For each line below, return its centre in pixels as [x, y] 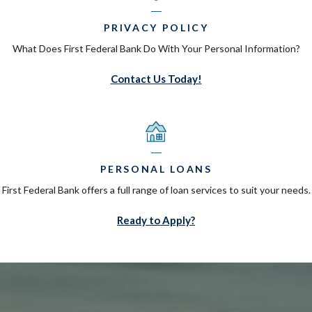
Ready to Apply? [156, 220]
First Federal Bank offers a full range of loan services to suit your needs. [156, 189]
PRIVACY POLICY [156, 27]
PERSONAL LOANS [156, 169]
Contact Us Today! [156, 78]
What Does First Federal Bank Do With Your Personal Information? [156, 48]
